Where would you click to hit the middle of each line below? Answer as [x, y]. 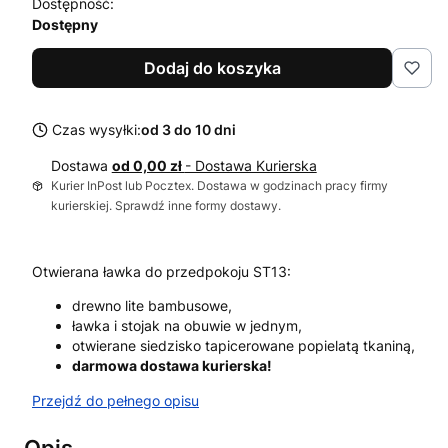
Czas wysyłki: [96, 129]
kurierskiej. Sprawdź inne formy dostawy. [165, 205]
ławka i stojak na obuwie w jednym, [187, 325]
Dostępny [65, 24]
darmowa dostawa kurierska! [172, 365]
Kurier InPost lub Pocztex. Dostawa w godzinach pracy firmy [219, 185]
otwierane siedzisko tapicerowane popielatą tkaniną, [243, 345]
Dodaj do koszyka [212, 67]
